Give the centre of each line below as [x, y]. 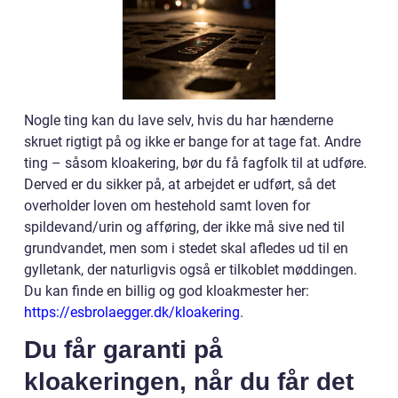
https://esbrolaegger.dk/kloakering [132, 312]
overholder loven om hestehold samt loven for [167, 206]
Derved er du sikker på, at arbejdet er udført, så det [180, 184]
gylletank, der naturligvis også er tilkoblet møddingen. [191, 270]
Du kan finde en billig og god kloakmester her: [167, 291]
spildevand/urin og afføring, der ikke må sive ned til [184, 227]
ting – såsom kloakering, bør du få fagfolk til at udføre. [195, 163]
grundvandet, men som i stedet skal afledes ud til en [186, 248]
